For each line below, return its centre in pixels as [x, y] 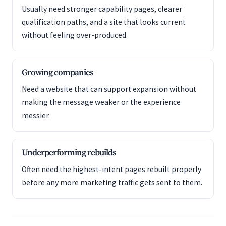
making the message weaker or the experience [101, 102]
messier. [36, 115]
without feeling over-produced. [75, 35]
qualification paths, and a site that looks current [104, 22]
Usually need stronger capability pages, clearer [102, 9]
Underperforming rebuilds [69, 153]
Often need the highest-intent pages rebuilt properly [111, 169]
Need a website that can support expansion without [109, 89]
